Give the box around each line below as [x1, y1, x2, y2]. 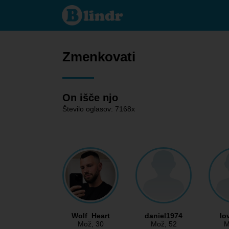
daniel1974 [145, 212, 182, 220]
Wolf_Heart [71, 212, 110, 220]
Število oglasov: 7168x [62, 105, 135, 113]
